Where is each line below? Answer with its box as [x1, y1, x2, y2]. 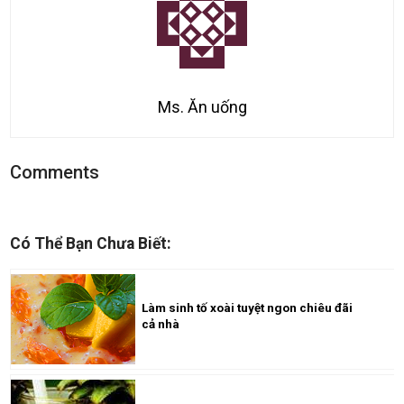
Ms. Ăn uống [157, 97, 247, 116]
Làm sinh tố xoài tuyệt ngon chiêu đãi [142, 300, 353, 315]
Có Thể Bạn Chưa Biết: [10, 234, 172, 252]
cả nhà [142, 317, 180, 331]
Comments [10, 161, 100, 183]
